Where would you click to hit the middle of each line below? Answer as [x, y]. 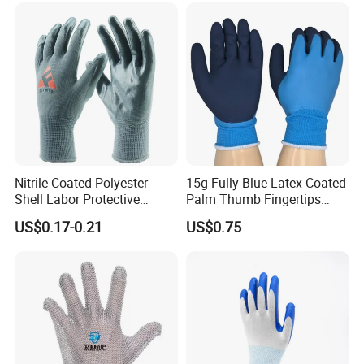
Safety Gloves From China [90, 216]
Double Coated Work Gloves [265, 216]
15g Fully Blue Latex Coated [266, 183]
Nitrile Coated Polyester [82, 183]
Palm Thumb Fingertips [253, 199]
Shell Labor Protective [78, 199]
